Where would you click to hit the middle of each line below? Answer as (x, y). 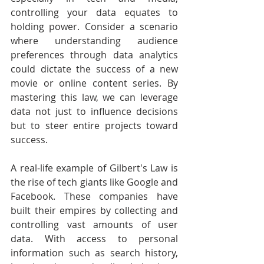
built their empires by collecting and (94, 210)
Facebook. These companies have (94, 196)
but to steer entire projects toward (94, 126)
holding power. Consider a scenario (94, 27)
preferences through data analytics (94, 55)
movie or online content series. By (94, 83)
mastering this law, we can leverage (94, 97)
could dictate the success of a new (94, 69)
